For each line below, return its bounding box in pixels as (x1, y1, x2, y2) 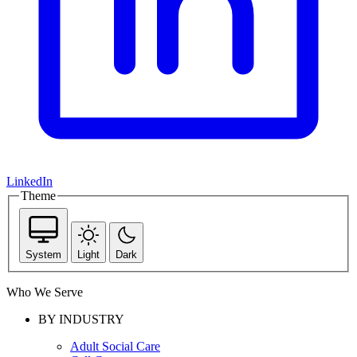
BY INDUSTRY (38, 312, 124, 326)
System (25, 248, 61, 261)
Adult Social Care (70, 339, 160, 353)
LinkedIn (6, 175, 53, 189)
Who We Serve (6, 284, 83, 299)
